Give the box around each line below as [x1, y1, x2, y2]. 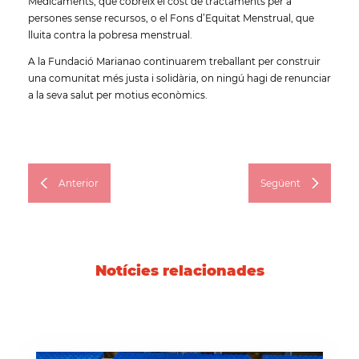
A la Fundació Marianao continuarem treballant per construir [28, 54, 321, 67]
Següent [260, 176, 301, 189]
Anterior [58, 176, 99, 189]
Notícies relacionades [95, 261, 264, 280]
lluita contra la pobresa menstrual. [28, 28, 192, 41]
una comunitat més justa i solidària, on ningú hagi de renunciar [28, 71, 331, 84]
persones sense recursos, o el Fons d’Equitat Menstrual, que [28, 11, 314, 24]
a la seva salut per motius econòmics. [28, 88, 208, 101]
